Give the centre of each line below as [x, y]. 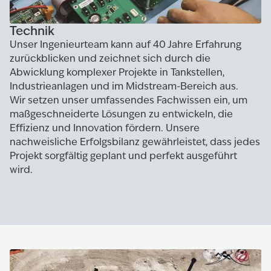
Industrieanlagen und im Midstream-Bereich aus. [124, 86]
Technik [32, 31]
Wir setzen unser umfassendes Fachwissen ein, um [129, 100]
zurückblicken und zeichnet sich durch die [110, 58]
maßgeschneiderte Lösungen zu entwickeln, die [121, 114]
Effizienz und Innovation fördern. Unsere [105, 128]
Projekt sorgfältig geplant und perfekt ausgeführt [123, 156]
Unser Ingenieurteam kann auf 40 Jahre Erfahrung [126, 44]
